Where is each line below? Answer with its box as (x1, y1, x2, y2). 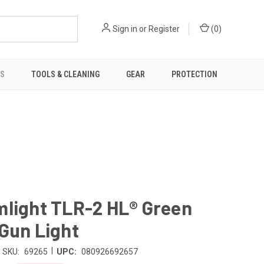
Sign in (113, 24, 137, 34)
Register (148, 24, 180, 34)
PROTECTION (171, 69, 217, 79)
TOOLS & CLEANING (31, 69, 100, 79)
